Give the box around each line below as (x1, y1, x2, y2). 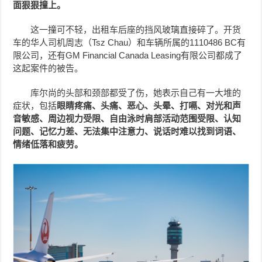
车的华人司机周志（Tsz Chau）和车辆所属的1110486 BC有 (13, 37, 246, 47)
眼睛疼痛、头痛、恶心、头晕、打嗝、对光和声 (57, 100, 242, 111)
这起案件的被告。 (13, 63, 84, 73)
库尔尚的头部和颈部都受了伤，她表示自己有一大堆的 (30, 87, 242, 98)
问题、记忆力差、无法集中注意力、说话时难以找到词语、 (13, 126, 242, 136)
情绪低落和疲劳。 (13, 139, 84, 149)
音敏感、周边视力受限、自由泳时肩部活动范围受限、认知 (13, 113, 242, 123)
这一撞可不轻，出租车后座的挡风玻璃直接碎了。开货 (30, 24, 242, 35)
